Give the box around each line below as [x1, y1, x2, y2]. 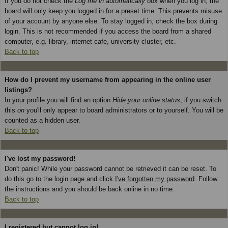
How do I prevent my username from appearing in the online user [5, 75, 211, 83]
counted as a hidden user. [5, 116, 80, 124]
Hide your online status [112, 96, 180, 104]
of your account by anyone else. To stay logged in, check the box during [5, 17, 217, 25]
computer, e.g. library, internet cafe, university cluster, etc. [5, 37, 176, 45]
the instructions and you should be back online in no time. [5, 185, 175, 193]
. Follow [194, 175, 217, 183]
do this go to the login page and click [5, 175, 115, 183]
